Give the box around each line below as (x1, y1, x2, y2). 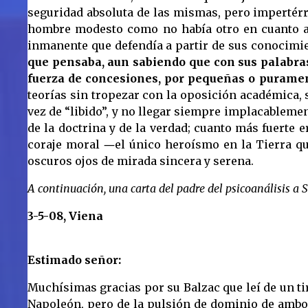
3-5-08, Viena (27, 209, 103, 223)
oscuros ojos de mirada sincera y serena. (27, 154, 254, 168)
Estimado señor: (27, 253, 121, 267)
